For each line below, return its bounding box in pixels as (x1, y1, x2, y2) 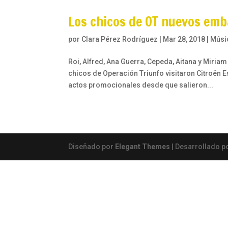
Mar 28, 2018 (163, 35, 206, 44)
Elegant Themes (115, 142, 170, 151)
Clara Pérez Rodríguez (81, 35, 158, 44)
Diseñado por (68, 142, 116, 151)
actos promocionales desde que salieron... (68, 81, 214, 90)
